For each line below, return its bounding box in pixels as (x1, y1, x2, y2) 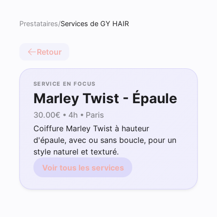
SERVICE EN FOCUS (33, 80, 96, 87)
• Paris (78, 109, 104, 120)
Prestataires (19, 19, 58, 28)
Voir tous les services (42, 162, 124, 172)
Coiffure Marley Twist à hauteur (33, 124, 149, 134)
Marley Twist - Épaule (33, 90, 177, 107)
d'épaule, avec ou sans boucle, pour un (33, 135, 176, 145)
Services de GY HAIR (61, 19, 129, 28)
